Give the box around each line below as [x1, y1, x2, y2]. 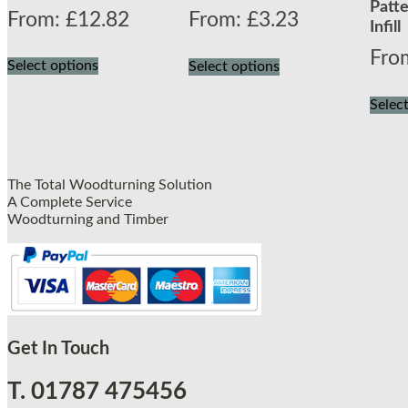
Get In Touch [7, 339, 109, 358]
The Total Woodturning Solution [7, 177, 212, 192]
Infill [370, 19, 402, 36]
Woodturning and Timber [7, 211, 168, 227]
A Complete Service [7, 194, 132, 209]
